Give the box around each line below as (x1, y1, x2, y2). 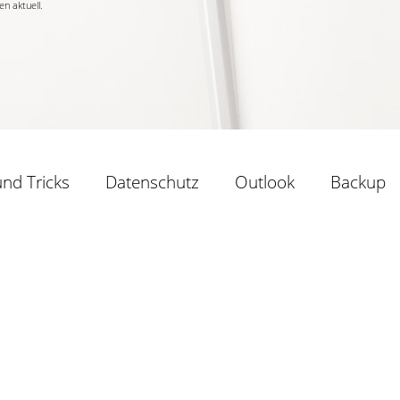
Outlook (235, 171, 295, 195)
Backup (330, 171, 386, 195)
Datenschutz (105, 171, 199, 195)
